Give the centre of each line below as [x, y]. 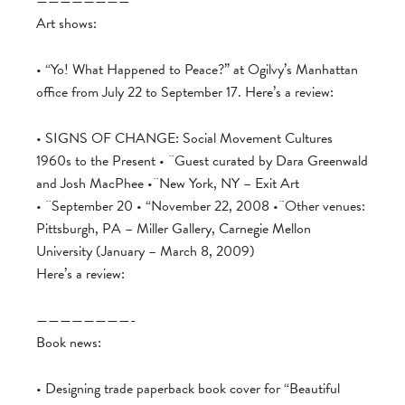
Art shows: [66, 24]
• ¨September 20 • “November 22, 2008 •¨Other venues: [201, 206]
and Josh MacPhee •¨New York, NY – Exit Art [168, 184]
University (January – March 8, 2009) [146, 251]
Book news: [69, 343]
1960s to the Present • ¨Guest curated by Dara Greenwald [202, 161]
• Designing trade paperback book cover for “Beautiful [188, 389]
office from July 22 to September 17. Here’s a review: [185, 92]
